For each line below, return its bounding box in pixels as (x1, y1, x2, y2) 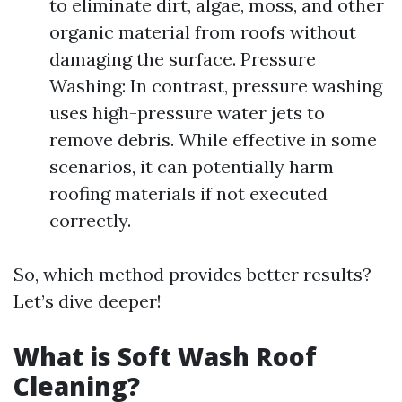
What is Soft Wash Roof (13, 339, 317, 373)
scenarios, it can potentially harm (49, 155, 334, 178)
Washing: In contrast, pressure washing (49, 74, 382, 97)
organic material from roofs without (49, 21, 356, 43)
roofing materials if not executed (49, 182, 328, 205)
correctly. (49, 209, 131, 232)
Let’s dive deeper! (13, 290, 162, 312)
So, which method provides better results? (13, 263, 371, 285)
